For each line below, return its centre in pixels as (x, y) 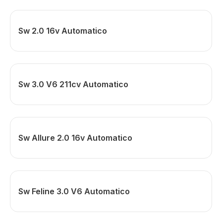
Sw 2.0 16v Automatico (63, 31)
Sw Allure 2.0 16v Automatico (75, 138)
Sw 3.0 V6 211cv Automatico (73, 84)
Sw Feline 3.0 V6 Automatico (74, 191)
